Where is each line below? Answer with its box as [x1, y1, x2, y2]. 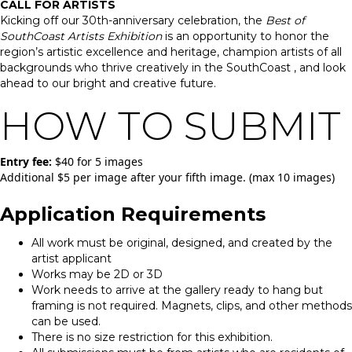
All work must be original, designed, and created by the [31, 235, 332, 250]
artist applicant [31, 251, 112, 266]
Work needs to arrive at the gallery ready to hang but [31, 282, 323, 297]
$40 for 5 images [52, 153, 143, 169]
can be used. [31, 313, 101, 328]
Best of [266, 13, 305, 27]
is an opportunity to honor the [162, 28, 329, 43]
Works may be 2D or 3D [31, 266, 163, 281]
